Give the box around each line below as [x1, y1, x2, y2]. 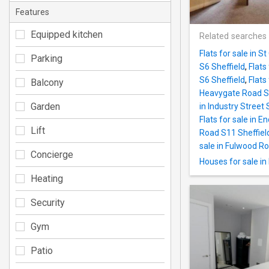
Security [31, 196, 65, 208]
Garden [31, 100, 60, 112]
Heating [31, 172, 63, 184]
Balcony [31, 76, 64, 88]
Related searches [199, 31, 267, 42]
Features [16, 7, 49, 17]
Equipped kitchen [31, 28, 103, 40]
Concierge [31, 148, 73, 160]
